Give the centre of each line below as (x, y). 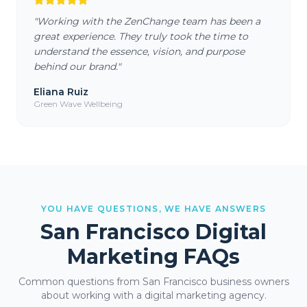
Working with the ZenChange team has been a (149, 21)
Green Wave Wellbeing (78, 104)
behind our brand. (75, 66)
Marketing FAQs (153, 257)
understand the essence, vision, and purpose (139, 51)
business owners (248, 282)
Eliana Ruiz (61, 92)
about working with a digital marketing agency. (153, 295)
